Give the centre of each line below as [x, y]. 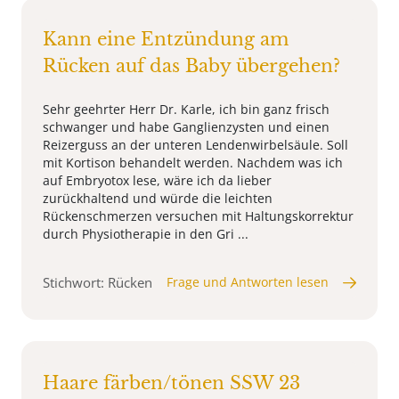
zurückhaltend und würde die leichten [158, 199]
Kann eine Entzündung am [166, 40]
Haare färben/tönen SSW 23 [171, 383]
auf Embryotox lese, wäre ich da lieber [157, 181]
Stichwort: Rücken [98, 283]
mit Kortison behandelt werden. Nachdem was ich [193, 163]
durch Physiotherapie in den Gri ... [146, 234]
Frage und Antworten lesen [248, 282]
